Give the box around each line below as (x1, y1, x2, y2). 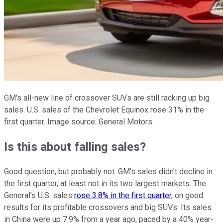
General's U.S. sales (4, 191, 74, 201)
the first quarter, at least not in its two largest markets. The (4, 179, 206, 189)
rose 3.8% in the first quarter (74, 191, 171, 201)
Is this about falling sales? (4, 140, 146, 154)
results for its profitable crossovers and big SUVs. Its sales (4, 203, 212, 213)
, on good (171, 191, 203, 201)
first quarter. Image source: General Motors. (4, 117, 154, 127)
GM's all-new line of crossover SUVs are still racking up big (4, 93, 210, 103)
